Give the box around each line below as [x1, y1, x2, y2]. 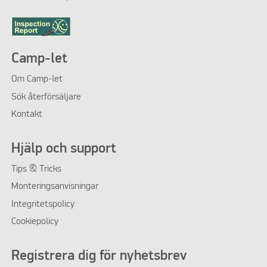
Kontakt [11, 109, 42, 119]
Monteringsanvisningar [11, 182, 98, 192]
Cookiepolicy [11, 217, 58, 227]
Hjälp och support [11, 142, 116, 156]
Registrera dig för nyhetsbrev [11, 249, 187, 263]
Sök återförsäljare [11, 92, 81, 102]
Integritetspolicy [11, 199, 74, 209]
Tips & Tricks [11, 164, 61, 175]
